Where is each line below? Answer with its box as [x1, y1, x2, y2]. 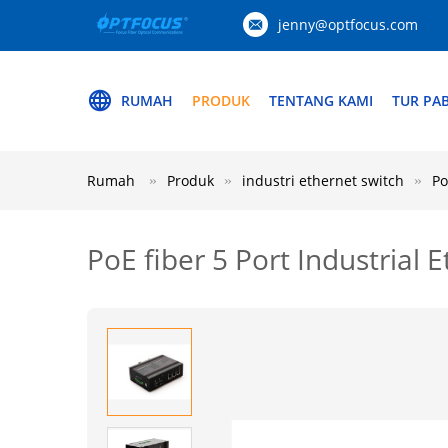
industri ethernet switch [242, 171, 404, 190]
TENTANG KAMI [269, 91, 373, 110]
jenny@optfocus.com [278, 15, 418, 34]
